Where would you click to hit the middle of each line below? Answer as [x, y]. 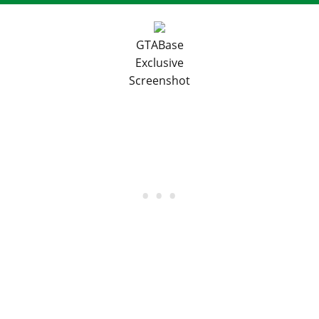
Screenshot [159, 80]
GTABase [159, 45]
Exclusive [159, 62]
